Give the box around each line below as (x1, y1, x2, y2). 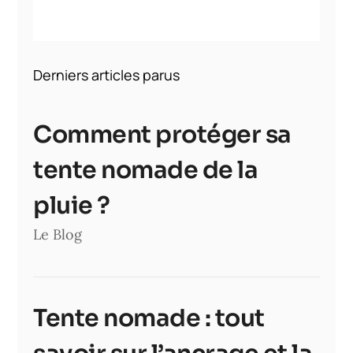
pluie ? (33, 190, 115, 221)
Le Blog (33, 225, 83, 243)
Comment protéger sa (33, 119, 292, 150)
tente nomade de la (33, 154, 258, 185)
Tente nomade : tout (33, 303, 265, 333)
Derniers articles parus (33, 65, 180, 84)
